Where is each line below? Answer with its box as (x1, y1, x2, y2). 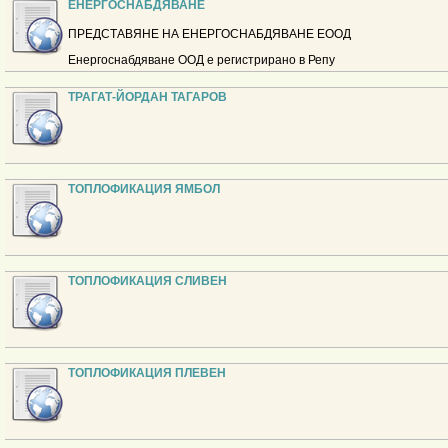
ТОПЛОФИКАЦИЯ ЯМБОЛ (68, 182, 220, 196)
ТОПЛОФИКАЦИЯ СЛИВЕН (68, 274, 227, 288)
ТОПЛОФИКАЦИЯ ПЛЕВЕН (68, 366, 226, 380)
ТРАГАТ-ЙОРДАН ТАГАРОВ (68, 90, 227, 104)
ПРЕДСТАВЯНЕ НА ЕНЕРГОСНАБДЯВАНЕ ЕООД (68, 27, 351, 41)
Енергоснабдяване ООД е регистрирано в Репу (68, 53, 335, 67)
